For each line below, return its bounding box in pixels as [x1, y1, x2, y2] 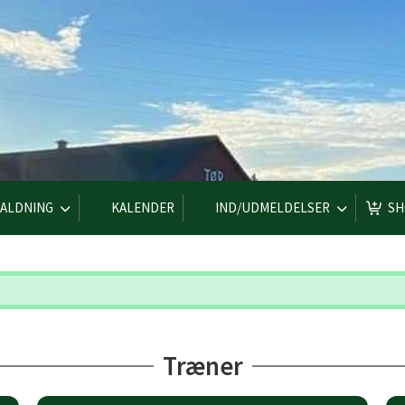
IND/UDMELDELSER [215, 199, 330, 216]
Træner [162, 350, 243, 382]
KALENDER [111, 199, 174, 216]
